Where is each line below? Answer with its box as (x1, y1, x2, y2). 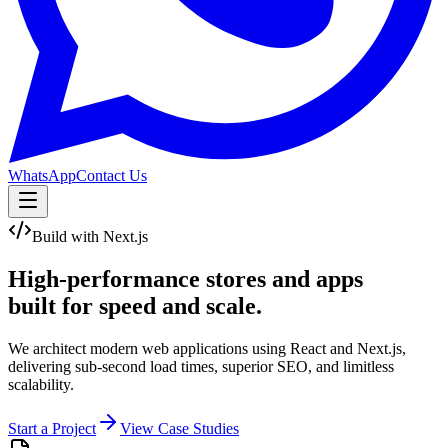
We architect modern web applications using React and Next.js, (8, 339, 406, 357)
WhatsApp (8, 167, 76, 184)
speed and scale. (99, 292, 262, 319)
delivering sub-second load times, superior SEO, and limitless (8, 357, 394, 375)
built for (8, 292, 99, 319)
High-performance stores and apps (8, 265, 363, 292)
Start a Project (8, 419, 96, 437)
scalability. (8, 375, 74, 393)
